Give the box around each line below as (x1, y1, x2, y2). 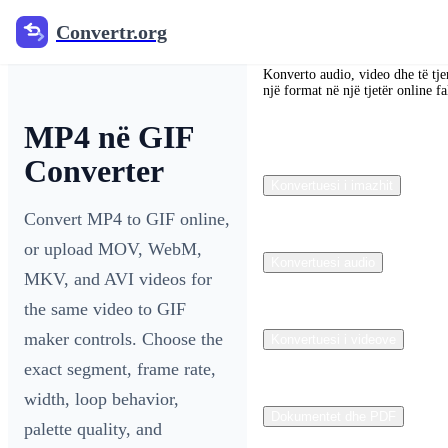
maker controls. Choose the (24, 329, 223, 349)
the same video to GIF (24, 299, 186, 319)
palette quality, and (24, 419, 162, 439)
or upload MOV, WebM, (24, 239, 202, 259)
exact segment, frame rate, (24, 359, 216, 379)
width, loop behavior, (24, 389, 179, 409)
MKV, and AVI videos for (24, 269, 212, 289)
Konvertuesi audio (271, 255, 375, 271)
